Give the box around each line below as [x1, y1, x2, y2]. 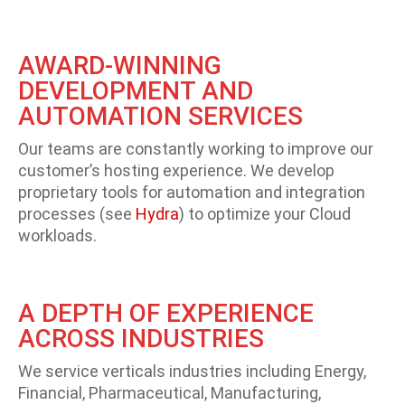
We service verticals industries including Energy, [18, 361, 366, 381]
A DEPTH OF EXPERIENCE [18, 297, 314, 328]
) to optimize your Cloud [179, 203, 351, 223]
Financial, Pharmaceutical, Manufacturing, [18, 382, 321, 402]
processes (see [18, 203, 136, 223]
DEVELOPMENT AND [18, 75, 253, 106]
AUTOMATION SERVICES [18, 100, 303, 131]
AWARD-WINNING [18, 50, 221, 80]
